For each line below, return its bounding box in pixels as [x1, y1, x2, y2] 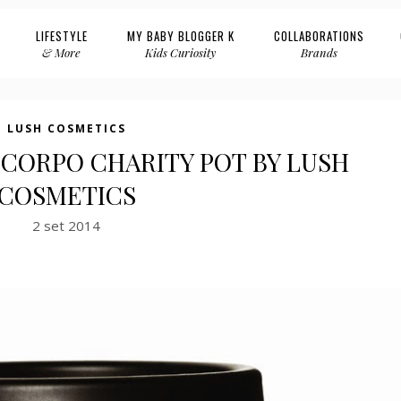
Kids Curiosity [145, 45, 216, 60]
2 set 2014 [32, 217, 100, 235]
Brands [300, 45, 337, 60]
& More [42, 45, 81, 60]
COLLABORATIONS [273, 27, 364, 45]
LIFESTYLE [35, 27, 88, 45]
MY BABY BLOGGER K [126, 27, 235, 45]
